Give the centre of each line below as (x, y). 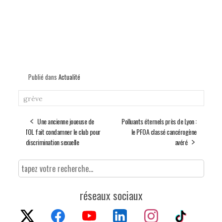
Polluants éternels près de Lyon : (159, 121)
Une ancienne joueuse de (66, 121)
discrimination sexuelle (52, 142)
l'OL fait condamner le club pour (63, 132)
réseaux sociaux (111, 195)
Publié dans (43, 77)
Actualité (69, 77)
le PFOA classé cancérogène (164, 132)
